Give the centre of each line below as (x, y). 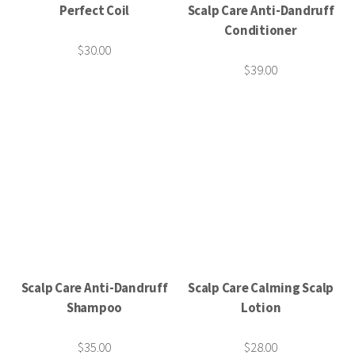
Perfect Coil (94, 10)
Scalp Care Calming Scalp (261, 288)
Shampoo (94, 307)
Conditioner (261, 30)
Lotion (261, 307)
